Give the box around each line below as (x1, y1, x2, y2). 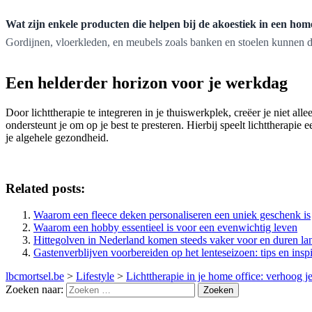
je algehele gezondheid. (6, 131, 109, 143)
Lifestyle (76, 270, 114, 283)
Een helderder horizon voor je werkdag (6, 74, 288, 93)
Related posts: (6, 180, 85, 196)
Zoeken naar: (6, 283, 63, 296)
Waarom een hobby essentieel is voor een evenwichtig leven (33, 221, 297, 234)
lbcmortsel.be (6, 270, 64, 283)
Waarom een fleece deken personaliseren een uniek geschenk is (33, 209, 311, 221)
